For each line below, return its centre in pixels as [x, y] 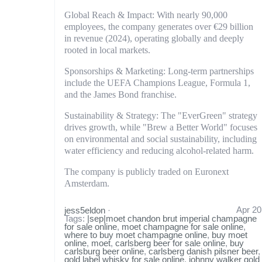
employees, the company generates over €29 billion [159, 26]
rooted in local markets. [107, 50]
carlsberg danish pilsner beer [203, 251]
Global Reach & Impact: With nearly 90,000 [146, 15]
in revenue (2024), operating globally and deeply [154, 38]
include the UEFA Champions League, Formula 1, [157, 83]
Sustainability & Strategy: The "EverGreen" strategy [161, 116]
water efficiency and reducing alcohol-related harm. [159, 151]
